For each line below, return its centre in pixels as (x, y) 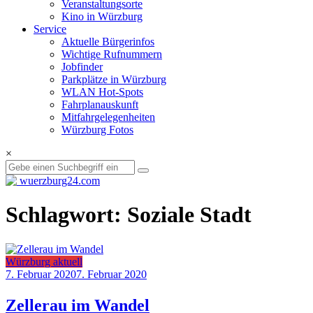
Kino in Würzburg (102, 16)
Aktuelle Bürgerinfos (108, 41)
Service (50, 29)
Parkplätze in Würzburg (114, 79)
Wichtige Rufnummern (112, 54)
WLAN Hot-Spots (102, 92)
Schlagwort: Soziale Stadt (129, 215)
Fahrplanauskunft (100, 104)
